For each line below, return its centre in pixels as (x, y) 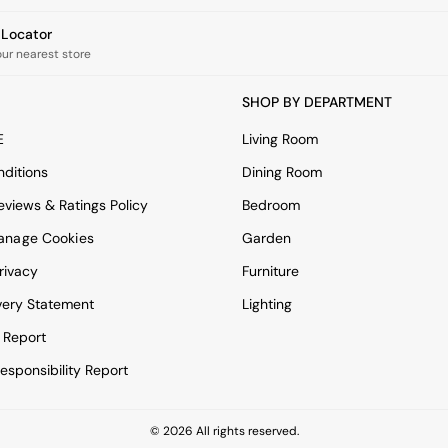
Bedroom (271, 205)
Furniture (270, 271)
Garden (266, 238)
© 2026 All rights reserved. (224, 431)
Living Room (280, 139)
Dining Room (282, 172)
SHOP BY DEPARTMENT (317, 102)
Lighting (267, 304)
